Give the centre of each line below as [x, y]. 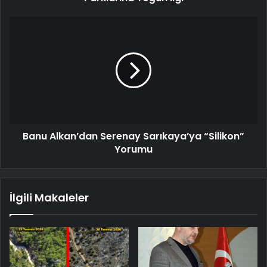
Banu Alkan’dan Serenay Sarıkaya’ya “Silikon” [133, 136]
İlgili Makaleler [49, 197]
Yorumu [133, 149]
